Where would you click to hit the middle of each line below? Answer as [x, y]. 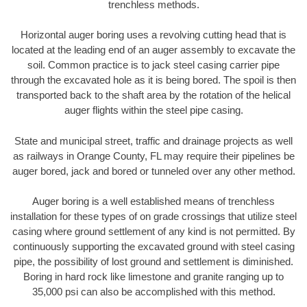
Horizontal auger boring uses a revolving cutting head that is [153, 35]
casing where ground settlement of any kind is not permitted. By [153, 232]
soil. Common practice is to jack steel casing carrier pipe [153, 65]
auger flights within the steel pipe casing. [153, 110]
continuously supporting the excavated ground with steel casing [153, 247]
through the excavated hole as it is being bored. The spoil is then [153, 80]
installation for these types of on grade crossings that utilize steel [153, 217]
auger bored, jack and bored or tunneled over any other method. [153, 171]
